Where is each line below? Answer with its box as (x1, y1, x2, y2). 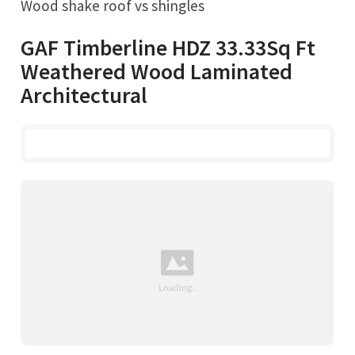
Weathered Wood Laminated (21, 57, 293, 86)
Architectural (21, 81, 148, 110)
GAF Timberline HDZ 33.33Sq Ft (21, 33, 316, 63)
